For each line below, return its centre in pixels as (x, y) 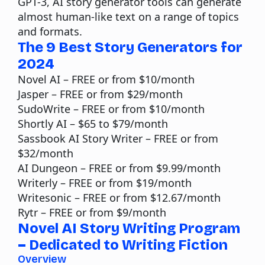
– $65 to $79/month (117, 124)
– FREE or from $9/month (102, 213)
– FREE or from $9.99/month (149, 168)
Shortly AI (42, 124)
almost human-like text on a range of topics (128, 17)
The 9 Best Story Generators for (130, 48)
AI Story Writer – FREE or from (142, 139)
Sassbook (42, 139)
